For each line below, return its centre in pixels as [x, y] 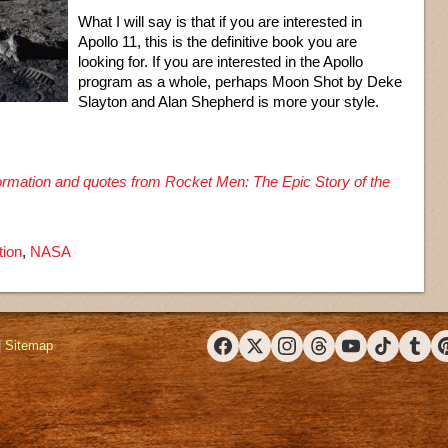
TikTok [400, 354]
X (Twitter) [282, 354]
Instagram [314, 354]
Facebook [249, 354]
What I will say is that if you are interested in [220, 21]
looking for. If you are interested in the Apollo [220, 61]
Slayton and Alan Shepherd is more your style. [228, 101]
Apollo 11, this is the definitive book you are [217, 41]
